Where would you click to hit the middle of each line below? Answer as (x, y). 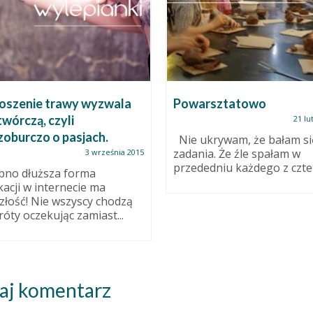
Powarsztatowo (219, 103)
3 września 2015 (114, 152)
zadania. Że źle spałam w (236, 154)
